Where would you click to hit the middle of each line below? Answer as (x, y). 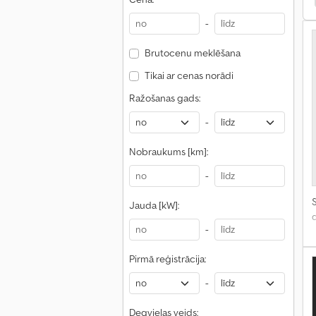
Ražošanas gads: (165, 98)
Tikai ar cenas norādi (189, 75)
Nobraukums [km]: (169, 152)
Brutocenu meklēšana (192, 53)
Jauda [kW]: (154, 205)
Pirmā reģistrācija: (168, 259)
